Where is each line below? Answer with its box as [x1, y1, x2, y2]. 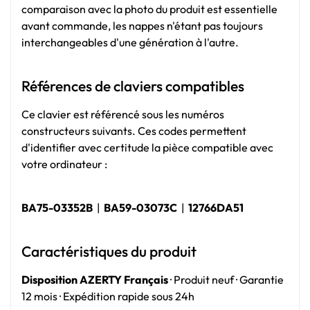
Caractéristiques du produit [21, 241, 197, 260]
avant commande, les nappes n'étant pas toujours [21, 19, 263, 33]
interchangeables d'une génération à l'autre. [21, 35, 239, 50]
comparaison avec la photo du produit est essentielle [21, 2, 277, 17]
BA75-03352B [21, 201, 93, 215]
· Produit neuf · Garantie [168, 272, 284, 286]
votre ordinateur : [21, 156, 107, 171]
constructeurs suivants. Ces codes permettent [21, 123, 246, 138]
